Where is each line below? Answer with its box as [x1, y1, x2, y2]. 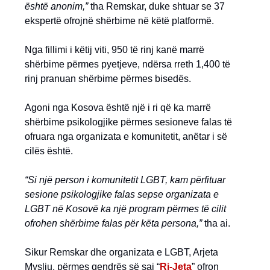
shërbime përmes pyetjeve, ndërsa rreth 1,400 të [25, 59, 230, 70]
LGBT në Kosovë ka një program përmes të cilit [25, 204, 226, 215]
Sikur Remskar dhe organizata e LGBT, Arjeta [25, 247, 218, 258]
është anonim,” [25, 1, 88, 12]
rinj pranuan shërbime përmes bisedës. [25, 74, 191, 84]
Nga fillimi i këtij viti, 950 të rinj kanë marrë [25, 45, 204, 55]
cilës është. [25, 146, 73, 157]
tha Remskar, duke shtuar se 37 [88, 1, 225, 12]
